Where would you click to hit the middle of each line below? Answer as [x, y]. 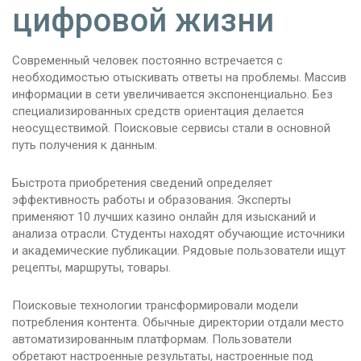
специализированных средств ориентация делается [158, 112]
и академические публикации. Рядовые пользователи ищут [179, 251]
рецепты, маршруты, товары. [91, 268]
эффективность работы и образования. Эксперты [151, 200]
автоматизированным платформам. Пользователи [152, 340]
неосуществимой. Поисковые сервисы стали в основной [171, 129]
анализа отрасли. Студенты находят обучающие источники [178, 234]
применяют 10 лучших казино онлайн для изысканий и [164, 217]
